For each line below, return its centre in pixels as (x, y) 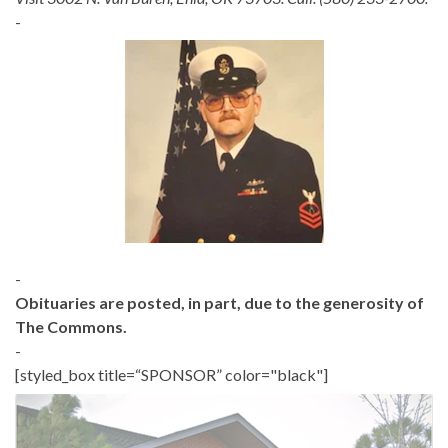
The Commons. (71, 327)
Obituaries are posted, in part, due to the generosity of (219, 303)
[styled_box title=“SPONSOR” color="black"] (171, 375)
